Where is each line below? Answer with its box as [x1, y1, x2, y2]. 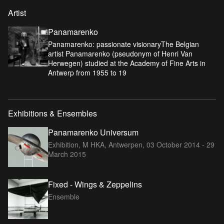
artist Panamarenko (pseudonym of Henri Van [48, 48, 192, 58]
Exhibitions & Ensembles [8, 107, 97, 119]
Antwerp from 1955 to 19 [48, 67, 126, 77]
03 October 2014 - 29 [146, 139, 214, 149]
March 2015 [48, 148, 86, 159]
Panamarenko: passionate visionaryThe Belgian [48, 38, 199, 49]
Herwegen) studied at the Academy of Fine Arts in [48, 57, 205, 68]
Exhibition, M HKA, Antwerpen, [48, 139, 146, 149]
